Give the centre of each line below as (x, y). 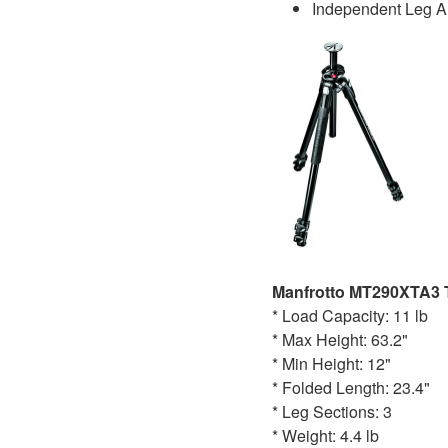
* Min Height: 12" (331, 363)
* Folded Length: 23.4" (351, 387)
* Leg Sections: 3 (332, 411)
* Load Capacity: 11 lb (350, 315)
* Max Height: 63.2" (340, 339)
